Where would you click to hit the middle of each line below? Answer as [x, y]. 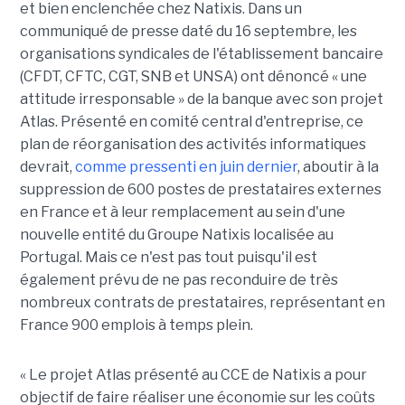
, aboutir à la [338, 167]
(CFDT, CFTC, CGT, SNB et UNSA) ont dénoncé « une [193, 77]
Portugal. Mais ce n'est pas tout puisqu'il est [168, 258]
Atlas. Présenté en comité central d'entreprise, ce [191, 122]
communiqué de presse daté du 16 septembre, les [188, 32]
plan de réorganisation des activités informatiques [193, 145]
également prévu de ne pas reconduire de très [179, 280]
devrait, [47, 167]
